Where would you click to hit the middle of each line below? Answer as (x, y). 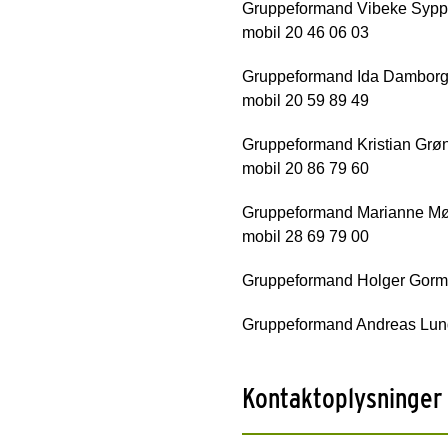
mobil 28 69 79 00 (305, 236)
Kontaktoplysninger (342, 397)
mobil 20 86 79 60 (305, 168)
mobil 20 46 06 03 (305, 32)
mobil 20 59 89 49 (305, 100)
